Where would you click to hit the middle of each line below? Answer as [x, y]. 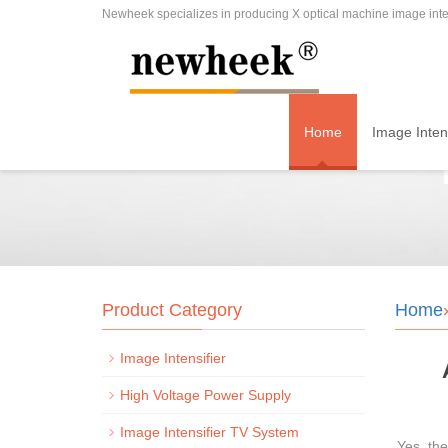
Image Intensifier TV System [209, 432]
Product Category [172, 310]
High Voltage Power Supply [205, 395]
